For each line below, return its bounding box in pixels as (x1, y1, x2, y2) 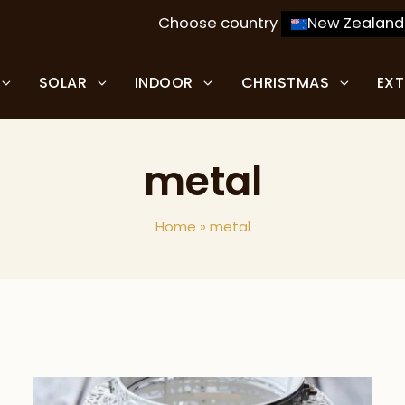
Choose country (158, 13, 282, 34)
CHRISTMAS (240, 71, 334, 93)
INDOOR (134, 71, 198, 93)
